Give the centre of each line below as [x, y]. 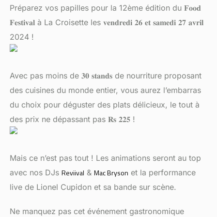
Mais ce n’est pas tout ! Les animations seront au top [105, 158]
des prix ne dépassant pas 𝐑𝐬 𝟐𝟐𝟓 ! [72, 119]
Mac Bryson [111, 172]
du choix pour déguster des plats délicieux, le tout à [105, 104]
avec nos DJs [36, 172]
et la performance [162, 172]
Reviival [73, 172]
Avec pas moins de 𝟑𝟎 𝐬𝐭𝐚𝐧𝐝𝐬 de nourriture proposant [106, 75]
